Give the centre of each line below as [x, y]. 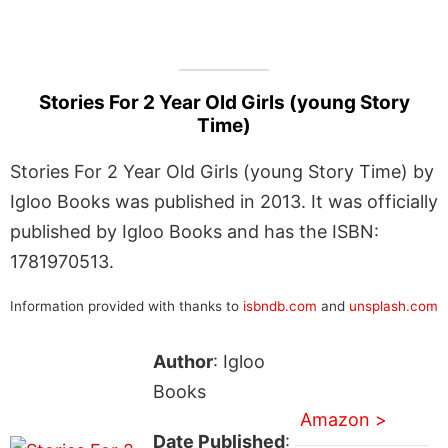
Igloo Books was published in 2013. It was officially [224, 201]
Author [182, 361]
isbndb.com [280, 305]
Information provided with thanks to [126, 305]
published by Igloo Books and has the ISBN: [194, 231]
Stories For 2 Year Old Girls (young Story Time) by [222, 171]
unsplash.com [393, 305]
